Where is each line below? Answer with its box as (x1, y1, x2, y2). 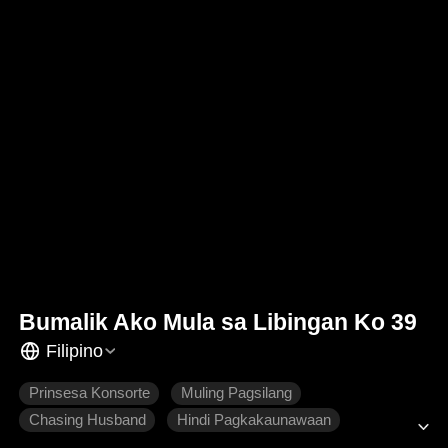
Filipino (45, 340, 103, 361)
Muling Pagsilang (180, 385, 292, 402)
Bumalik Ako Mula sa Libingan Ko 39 (19, 309, 418, 336)
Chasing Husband (28, 412, 146, 429)
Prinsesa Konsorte (28, 385, 150, 402)
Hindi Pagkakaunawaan (176, 412, 331, 429)
